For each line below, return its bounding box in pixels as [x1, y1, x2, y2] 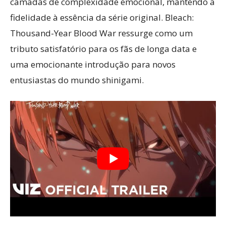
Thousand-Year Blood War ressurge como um [10, 27, 193, 39]
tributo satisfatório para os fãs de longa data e [10, 43, 197, 54]
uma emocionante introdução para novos [10, 59, 176, 70]
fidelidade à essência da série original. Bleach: [10, 12, 194, 23]
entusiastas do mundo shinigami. [10, 74, 144, 86]
